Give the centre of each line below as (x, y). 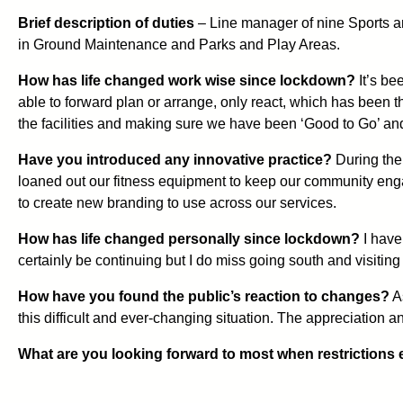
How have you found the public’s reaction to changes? (204, 296)
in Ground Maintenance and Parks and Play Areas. (179, 44)
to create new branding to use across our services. (177, 202)
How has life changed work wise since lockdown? (187, 80)
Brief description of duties (106, 22)
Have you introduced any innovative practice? (175, 159)
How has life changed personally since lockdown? (189, 238)
